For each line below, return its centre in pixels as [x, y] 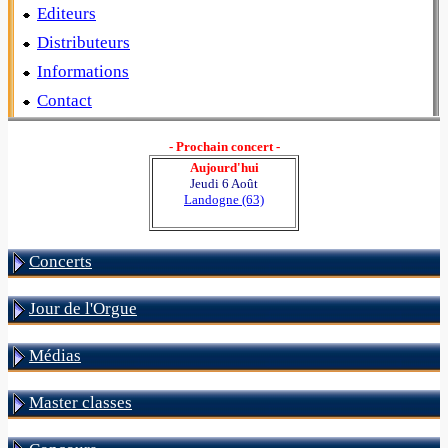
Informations [83, 71]
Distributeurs [83, 42]
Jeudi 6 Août [224, 183]
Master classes [80, 402]
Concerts [60, 261]
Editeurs [66, 13]
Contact [64, 100]
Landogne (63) [224, 199]
